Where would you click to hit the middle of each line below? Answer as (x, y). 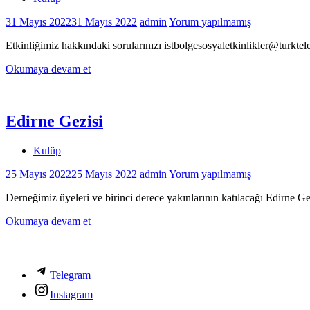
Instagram (71, 295)
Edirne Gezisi (54, 121)
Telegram (70, 275)
